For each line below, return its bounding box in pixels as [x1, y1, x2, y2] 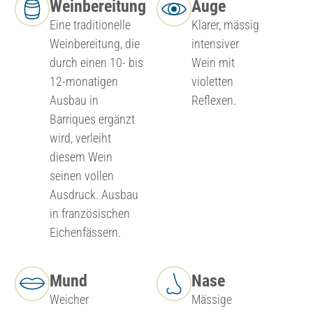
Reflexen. [191, 93, 236, 108]
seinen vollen [49, 168, 114, 184]
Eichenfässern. [49, 225, 121, 240]
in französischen [49, 206, 130, 221]
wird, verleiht [49, 131, 111, 146]
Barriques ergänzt [49, 112, 135, 127]
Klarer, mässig [191, 17, 259, 33]
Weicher [49, 291, 89, 307]
